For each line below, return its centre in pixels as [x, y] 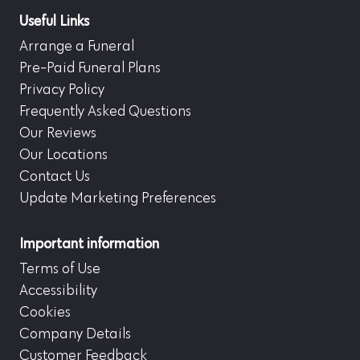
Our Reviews [58, 133]
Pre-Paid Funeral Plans [90, 68]
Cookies [45, 312]
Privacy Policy [62, 90]
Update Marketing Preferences [118, 198]
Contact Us [55, 176]
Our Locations [63, 155]
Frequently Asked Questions [105, 111]
